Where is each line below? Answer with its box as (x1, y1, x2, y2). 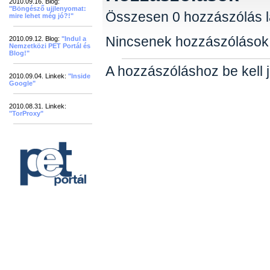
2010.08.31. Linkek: (9, 102, 66, 110)
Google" (9, 80, 36, 87)
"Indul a (61, 35, 86, 42)
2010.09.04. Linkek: (9, 72, 68, 80)
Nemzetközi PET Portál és (9, 42, 90, 49)
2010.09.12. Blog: (9, 35, 61, 42)
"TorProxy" (9, 110, 43, 117)
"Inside (68, 72, 90, 80)
